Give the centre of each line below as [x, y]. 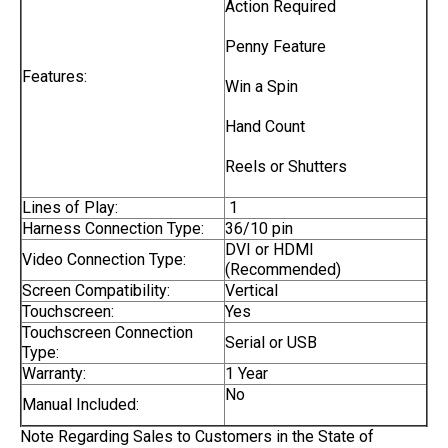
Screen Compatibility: [96, 290]
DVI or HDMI [269, 249]
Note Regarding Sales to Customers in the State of [197, 436]
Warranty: [54, 373]
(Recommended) [283, 269]
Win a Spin [261, 86]
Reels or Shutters [286, 166]
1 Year [246, 373]
